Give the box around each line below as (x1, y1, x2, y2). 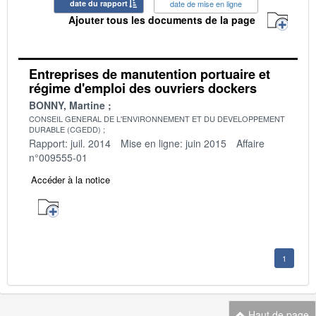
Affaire (236, 135, 265, 150)
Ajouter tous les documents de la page (68, 13, 255, 28)
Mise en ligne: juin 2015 (121, 135, 226, 150)
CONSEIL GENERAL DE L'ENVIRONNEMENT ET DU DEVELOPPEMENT (29, 112, 285, 124)
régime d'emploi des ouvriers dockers (29, 78, 257, 97)
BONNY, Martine (29, 97, 105, 112)
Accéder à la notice (31, 172, 110, 186)
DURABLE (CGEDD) (29, 123, 101, 135)
